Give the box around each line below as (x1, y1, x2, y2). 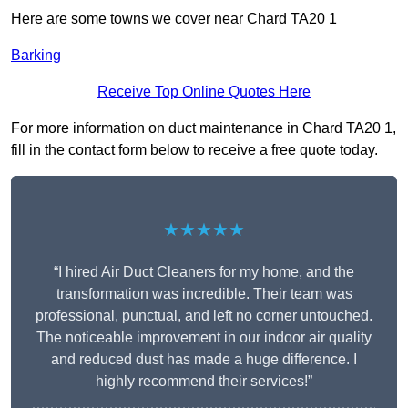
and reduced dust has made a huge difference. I (51, 352, 357, 368)
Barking (11, 47, 61, 64)
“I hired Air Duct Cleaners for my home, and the (54, 264, 354, 280)
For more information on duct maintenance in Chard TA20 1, (11, 120, 396, 137)
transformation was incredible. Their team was (56, 286, 352, 302)
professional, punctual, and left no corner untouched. (36, 308, 372, 324)
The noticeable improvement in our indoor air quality (36, 330, 372, 346)
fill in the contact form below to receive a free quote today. (11, 142, 378, 158)
